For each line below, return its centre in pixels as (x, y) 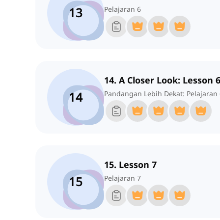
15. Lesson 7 (130, 165)
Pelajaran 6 (123, 9)
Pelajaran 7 (123, 178)
